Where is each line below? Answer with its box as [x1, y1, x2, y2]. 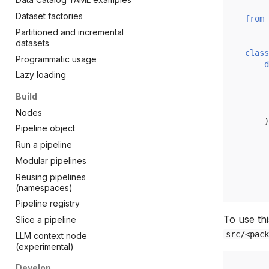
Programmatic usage [16, 53, 97, 64]
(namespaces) [16, 182, 73, 193]
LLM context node [16, 230, 87, 241]
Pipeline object [16, 123, 75, 134]
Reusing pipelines [16, 171, 86, 182]
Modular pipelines [16, 155, 86, 166]
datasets [16, 37, 49, 48]
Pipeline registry [16, 198, 80, 209]
